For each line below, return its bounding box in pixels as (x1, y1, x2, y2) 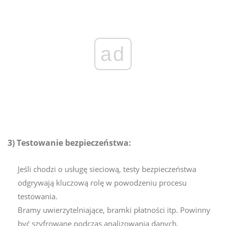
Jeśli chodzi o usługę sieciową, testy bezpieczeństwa (18, 163, 196, 174)
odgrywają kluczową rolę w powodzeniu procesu (18, 177, 187, 188)
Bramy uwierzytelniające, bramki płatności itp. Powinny (18, 204, 210, 215)
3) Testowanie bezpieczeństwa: (8, 137, 131, 148)
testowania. (18, 191, 58, 201)
